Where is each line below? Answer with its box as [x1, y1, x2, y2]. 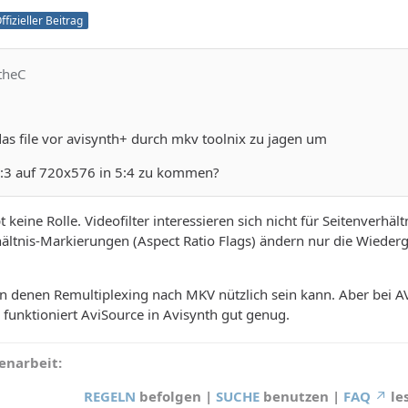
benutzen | [260, 386, 343, 405]
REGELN [84, 386, 136, 405]
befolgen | [136, 386, 216, 405]
